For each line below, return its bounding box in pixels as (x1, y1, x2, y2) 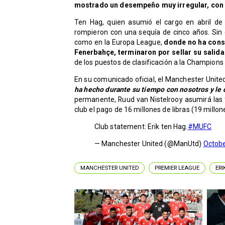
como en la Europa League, (74, 38, 164, 46)
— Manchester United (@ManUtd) (94, 139, 203, 148)
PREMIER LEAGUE (155, 164, 200, 172)
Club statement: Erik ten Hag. (94, 122, 188, 131)
